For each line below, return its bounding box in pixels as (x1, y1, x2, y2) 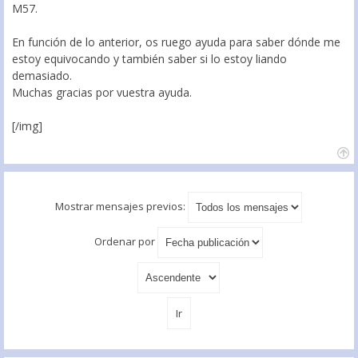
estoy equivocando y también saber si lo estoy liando (12, 51, 287, 67)
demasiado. (12, 68, 72, 84)
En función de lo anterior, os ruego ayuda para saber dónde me (12, 34, 340, 50)
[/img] (12, 118, 42, 134)
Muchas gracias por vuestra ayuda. (12, 85, 192, 101)
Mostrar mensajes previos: (54, 199, 188, 214)
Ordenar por (93, 234, 157, 249)
